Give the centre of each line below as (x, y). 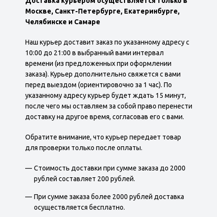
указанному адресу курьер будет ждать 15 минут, (105, 95)
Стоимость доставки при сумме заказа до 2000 (109, 168)
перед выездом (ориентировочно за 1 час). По (98, 85)
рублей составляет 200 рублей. (84, 179)
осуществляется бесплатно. (79, 207)
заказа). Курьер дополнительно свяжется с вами (103, 74)
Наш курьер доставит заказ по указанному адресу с (107, 42)
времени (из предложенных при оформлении (98, 63)
